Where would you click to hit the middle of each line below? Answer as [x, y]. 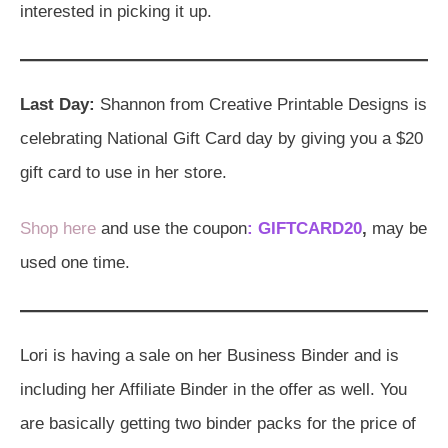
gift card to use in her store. [123, 172]
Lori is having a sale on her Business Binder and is [209, 355]
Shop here [58, 228]
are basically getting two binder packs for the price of [218, 423]
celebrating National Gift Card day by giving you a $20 [221, 138]
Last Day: [57, 104]
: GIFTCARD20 [304, 228]
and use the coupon [171, 228]
